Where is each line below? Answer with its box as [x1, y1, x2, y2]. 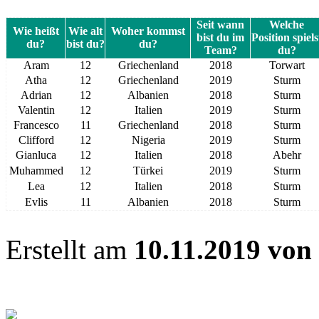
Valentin [17, 103, 55, 116]
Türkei [133, 164, 163, 177]
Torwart [269, 58, 305, 71]
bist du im [197, 31, 244, 43]
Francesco [13, 118, 59, 131]
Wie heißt [12, 24, 59, 37]
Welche [269, 18, 304, 31]
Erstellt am [6, 234, 134, 265]
